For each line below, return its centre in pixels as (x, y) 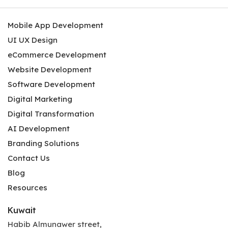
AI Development (39, 128)
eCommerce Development (57, 54)
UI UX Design (33, 40)
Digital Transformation (51, 113)
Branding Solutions (44, 143)
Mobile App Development (55, 25)
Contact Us (29, 158)
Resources (27, 187)
